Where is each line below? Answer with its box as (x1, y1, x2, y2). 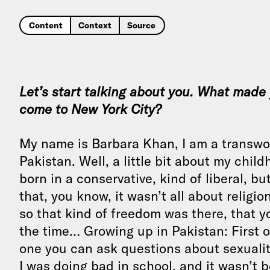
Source (127, 20, 155, 31)
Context (78, 20, 111, 31)
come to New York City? (19, 101, 162, 118)
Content (29, 20, 63, 31)
